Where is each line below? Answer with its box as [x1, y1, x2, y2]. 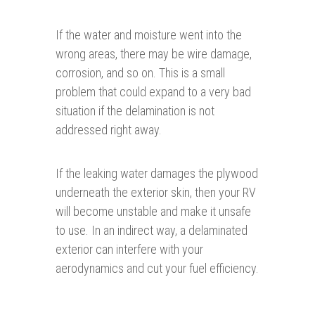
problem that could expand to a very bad [56, 84, 251, 100]
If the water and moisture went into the [56, 27, 242, 43]
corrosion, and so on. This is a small [56, 65, 225, 81]
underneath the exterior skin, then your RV [56, 185, 256, 200]
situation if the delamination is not [56, 103, 214, 119]
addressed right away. [56, 122, 162, 138]
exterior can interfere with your [56, 242, 203, 257]
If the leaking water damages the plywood [56, 166, 258, 181]
